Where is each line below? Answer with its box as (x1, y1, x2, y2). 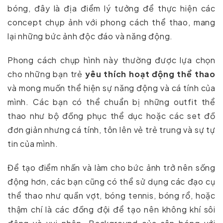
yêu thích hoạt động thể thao (83, 68, 216, 79)
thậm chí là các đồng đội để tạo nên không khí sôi (7, 204, 216, 215)
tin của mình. (7, 138, 58, 149)
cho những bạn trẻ (7, 68, 83, 79)
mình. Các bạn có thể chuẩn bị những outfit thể (7, 96, 216, 107)
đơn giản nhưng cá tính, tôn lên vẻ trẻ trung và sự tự (7, 124, 216, 135)
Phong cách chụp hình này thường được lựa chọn (7, 54, 216, 65)
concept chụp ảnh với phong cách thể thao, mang (7, 16, 216, 27)
